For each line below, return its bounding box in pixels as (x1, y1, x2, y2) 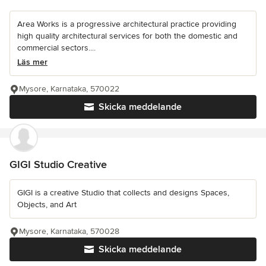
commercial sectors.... (17, 43, 96, 53)
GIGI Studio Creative (9, 158, 107, 172)
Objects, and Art (17, 199, 77, 210)
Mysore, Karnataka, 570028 (19, 226, 119, 237)
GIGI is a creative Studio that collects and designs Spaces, (17, 188, 229, 198)
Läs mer (17, 57, 47, 68)
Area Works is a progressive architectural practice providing (17, 19, 236, 30)
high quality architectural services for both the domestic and (17, 31, 237, 42)
